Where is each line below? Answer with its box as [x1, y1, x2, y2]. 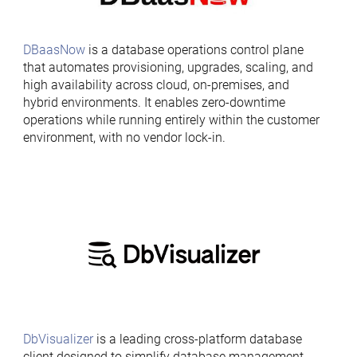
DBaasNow [22, 42, 85, 57]
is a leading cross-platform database [92, 331, 302, 347]
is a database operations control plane [84, 42, 304, 57]
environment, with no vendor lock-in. [22, 130, 226, 145]
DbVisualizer [22, 331, 93, 347]
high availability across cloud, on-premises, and [22, 77, 289, 92]
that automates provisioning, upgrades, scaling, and [22, 60, 313, 75]
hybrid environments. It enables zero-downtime [22, 95, 285, 110]
